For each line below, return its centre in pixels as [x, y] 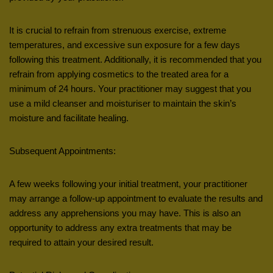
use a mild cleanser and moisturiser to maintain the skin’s [123, 103]
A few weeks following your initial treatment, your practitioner [128, 183]
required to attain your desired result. [81, 242]
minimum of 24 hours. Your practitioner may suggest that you [130, 88]
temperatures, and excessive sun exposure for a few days [125, 44]
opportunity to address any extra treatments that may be [120, 227]
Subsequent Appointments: [62, 151]
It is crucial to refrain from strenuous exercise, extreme [118, 30]
